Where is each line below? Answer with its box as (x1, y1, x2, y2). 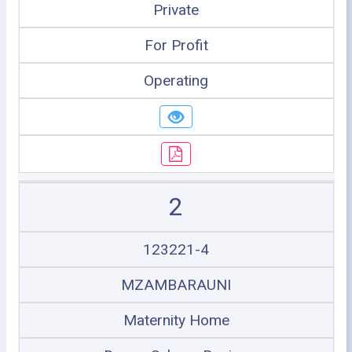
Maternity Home (123, 310, 229, 329)
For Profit (144, 35, 208, 54)
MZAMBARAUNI (121, 275, 231, 294)
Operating (144, 71, 208, 90)
